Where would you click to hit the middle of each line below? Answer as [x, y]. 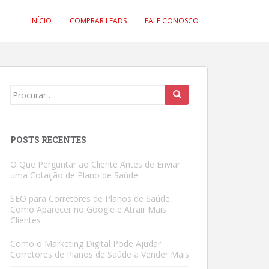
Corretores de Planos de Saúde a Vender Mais [100, 254]
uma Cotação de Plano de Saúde [74, 175]
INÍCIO [41, 21]
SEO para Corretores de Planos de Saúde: [91, 198]
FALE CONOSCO [172, 21]
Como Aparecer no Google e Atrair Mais [88, 209]
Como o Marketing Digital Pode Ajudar [86, 243]
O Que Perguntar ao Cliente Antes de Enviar [95, 164]
